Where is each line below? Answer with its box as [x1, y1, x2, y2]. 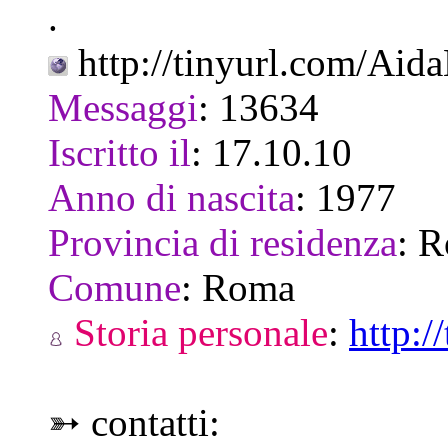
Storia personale [64, 310, 328, 354]
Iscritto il [48, 130, 191, 174]
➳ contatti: [48, 400, 220, 444]
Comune [48, 265, 181, 309]
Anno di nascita [48, 175, 295, 219]
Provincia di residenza [48, 220, 397, 264]
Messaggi [48, 85, 198, 129]
